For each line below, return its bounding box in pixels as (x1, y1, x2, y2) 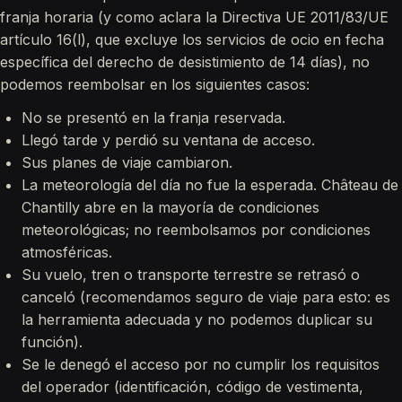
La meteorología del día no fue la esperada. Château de (22, 176, 398, 194)
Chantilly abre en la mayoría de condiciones (22, 198, 319, 216)
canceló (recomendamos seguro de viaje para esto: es (22, 288, 390, 306)
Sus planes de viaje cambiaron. (22, 153, 232, 171)
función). (22, 333, 83, 351)
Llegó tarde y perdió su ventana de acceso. (22, 131, 315, 149)
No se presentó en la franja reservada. (22, 109, 285, 127)
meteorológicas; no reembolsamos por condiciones (22, 221, 371, 239)
